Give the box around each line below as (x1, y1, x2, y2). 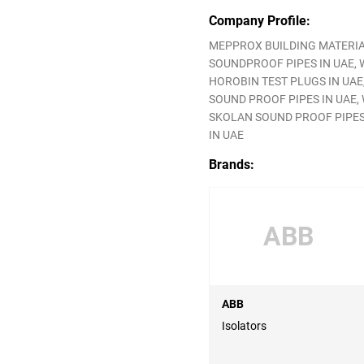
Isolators (222, 319, 266, 333)
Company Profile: (209, 13, 310, 29)
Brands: (209, 157, 254, 173)
